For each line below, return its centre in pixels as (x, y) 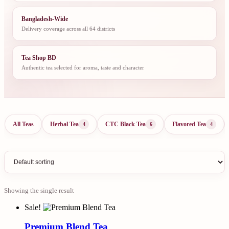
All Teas (23, 124)
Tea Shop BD (39, 58)
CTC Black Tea (125, 124)
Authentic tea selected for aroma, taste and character (83, 67)
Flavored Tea (189, 124)
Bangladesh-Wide (45, 19)
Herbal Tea (64, 124)
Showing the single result (39, 190)
